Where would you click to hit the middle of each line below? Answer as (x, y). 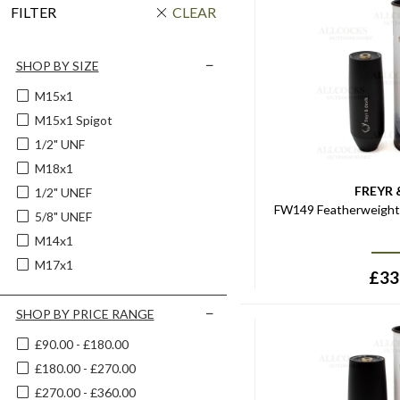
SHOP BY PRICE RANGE (85, 314)
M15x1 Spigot (73, 120)
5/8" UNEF (63, 217)
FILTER (33, 12)
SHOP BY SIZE (57, 66)
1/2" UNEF (63, 192)
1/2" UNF (59, 144)
